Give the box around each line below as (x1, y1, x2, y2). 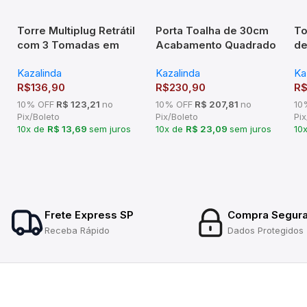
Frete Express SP (45, 208, 134, 222)
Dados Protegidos (227, 225, 304, 236)
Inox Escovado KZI (17, 53, 112, 66)
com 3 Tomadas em (17, 38, 119, 52)
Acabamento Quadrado (156, 38, 277, 52)
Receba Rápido (45, 225, 110, 236)
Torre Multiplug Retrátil (17, 24, 135, 38)
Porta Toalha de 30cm (156, 24, 269, 38)
